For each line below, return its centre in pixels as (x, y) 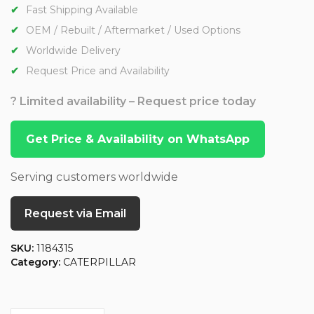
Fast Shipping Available (82, 10)
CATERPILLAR (100, 262)
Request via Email (75, 214)
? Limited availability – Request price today (133, 102)
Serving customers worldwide (94, 177)
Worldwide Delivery (73, 51)
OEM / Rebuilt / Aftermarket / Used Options (133, 30)
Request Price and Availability (98, 71)
